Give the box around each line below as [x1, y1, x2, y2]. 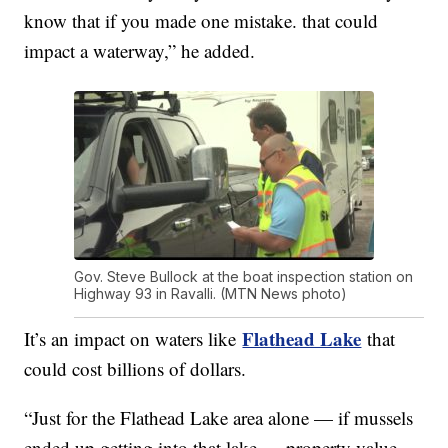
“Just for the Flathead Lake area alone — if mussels [24, 405, 414, 431]
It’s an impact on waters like [24, 326, 243, 352]
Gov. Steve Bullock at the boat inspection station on [74, 268, 414, 286]
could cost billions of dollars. [24, 356, 247, 382]
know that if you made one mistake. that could [24, 8, 379, 34]
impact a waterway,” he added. [24, 38, 256, 64]
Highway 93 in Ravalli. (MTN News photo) [74, 285, 348, 303]
